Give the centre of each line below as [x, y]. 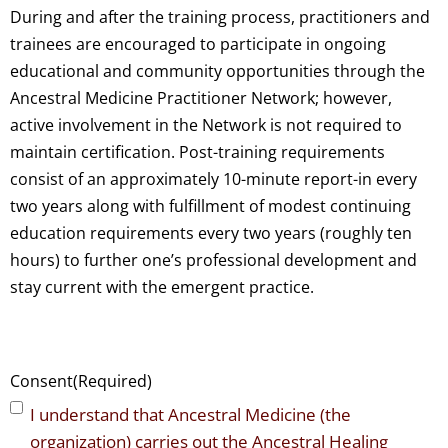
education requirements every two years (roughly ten [211, 233]
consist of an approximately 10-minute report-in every [213, 179]
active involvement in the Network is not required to [206, 125]
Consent [41, 381]
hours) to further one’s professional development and [213, 260]
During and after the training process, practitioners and [220, 17]
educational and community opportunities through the [217, 71]
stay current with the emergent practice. [162, 287]
